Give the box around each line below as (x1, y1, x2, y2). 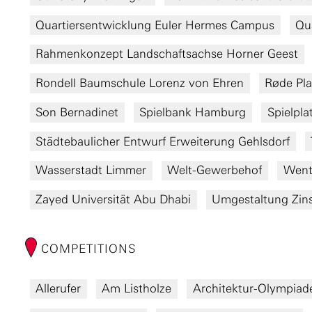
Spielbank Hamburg (139, 104, 247, 119)
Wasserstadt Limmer (36, 163, 147, 178)
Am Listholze (102, 281, 172, 296)
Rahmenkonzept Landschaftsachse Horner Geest (36, 47, 299, 61)
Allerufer (36, 281, 81, 296)
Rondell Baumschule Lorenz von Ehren (36, 76, 244, 91)
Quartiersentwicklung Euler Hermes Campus (36, 17, 275, 32)
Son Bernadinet (36, 104, 119, 119)
